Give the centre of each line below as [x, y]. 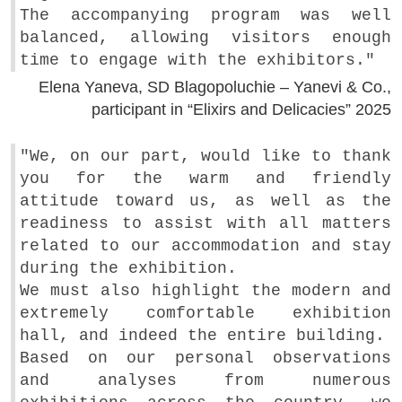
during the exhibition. [128, 268]
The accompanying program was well [205, 15]
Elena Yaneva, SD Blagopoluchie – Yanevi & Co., [215, 87]
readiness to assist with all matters [205, 223]
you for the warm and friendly [205, 178]
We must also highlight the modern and [205, 290]
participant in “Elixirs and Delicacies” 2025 [241, 109]
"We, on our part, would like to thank [205, 156]
